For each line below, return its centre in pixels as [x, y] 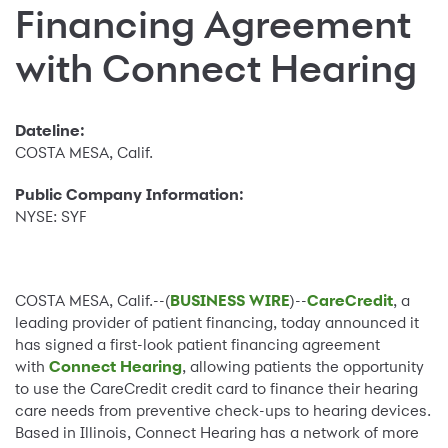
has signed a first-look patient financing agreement [197, 345]
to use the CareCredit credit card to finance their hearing [216, 389]
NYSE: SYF [51, 217]
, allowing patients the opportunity [303, 367]
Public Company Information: [129, 195]
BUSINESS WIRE [230, 301]
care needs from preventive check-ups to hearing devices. [223, 411]
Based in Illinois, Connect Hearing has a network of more [217, 433]
